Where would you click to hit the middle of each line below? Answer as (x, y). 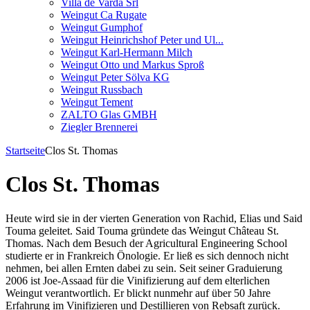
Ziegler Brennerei (99, 127)
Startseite (25, 151)
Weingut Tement (97, 102)
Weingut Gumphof (102, 27)
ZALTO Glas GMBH (109, 115)
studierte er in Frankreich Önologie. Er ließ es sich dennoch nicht (147, 255)
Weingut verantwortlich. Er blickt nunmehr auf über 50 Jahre (138, 293)
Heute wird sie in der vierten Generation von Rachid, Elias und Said (154, 218)
